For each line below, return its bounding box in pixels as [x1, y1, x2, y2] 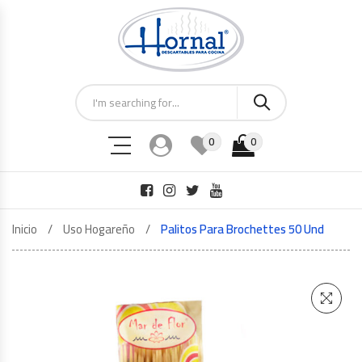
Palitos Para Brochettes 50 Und [161, 217, 324, 241]
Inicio [12, 217, 37, 241]
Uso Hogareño [63, 217, 135, 241]
